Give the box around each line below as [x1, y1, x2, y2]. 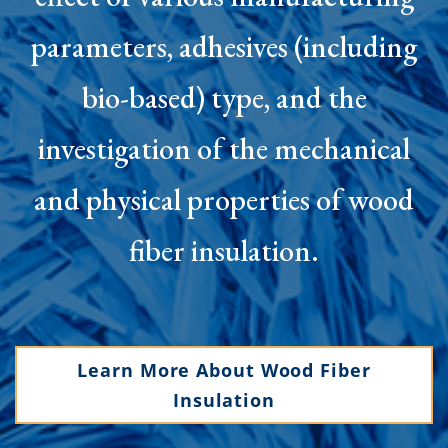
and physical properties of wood [34, 179, 414, 219]
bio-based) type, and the [81, 77, 367, 117]
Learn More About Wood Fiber [77, 357, 371, 382]
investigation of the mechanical [38, 128, 410, 168]
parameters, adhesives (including [31, 26, 417, 66]
